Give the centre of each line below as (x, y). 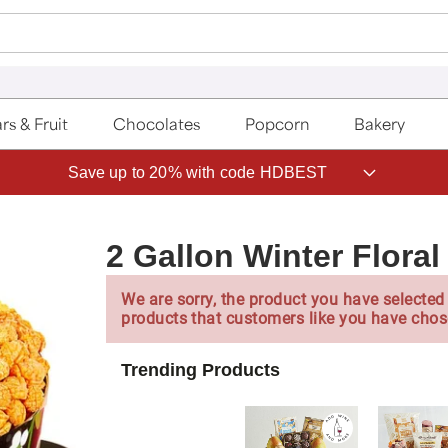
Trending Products (201, 369)
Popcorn (277, 124)
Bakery (380, 124)
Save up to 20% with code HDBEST (197, 172)
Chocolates (157, 124)
